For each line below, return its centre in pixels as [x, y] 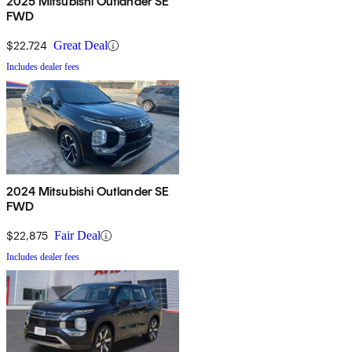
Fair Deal [77, 236]
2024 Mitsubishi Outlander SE [88, 192]
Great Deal [81, 46]
